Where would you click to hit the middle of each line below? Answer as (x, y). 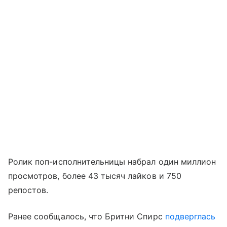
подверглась (190, 217)
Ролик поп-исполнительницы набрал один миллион (112, 162)
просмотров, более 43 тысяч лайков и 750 (95, 176)
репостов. (28, 190)
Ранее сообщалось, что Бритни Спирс (87, 217)
